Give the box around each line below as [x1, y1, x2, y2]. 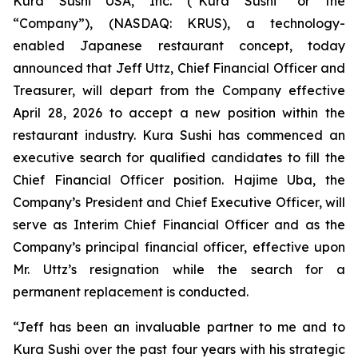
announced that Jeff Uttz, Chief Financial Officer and [13, 60, 345, 76]
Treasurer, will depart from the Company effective [13, 82, 345, 98]
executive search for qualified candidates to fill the [13, 149, 345, 165]
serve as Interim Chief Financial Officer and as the [13, 217, 345, 233]
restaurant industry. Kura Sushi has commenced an [13, 127, 345, 143]
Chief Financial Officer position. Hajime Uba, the [13, 172, 345, 188]
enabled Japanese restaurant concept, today [13, 38, 345, 54]
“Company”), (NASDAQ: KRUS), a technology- [13, 15, 345, 31]
